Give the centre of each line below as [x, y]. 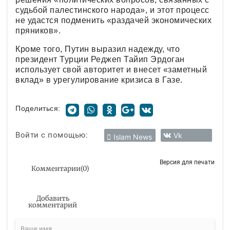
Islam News [133, 137]
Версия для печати [187, 162]
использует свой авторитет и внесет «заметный [111, 69]
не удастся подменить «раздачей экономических [113, 20]
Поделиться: [38, 108]
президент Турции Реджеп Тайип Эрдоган [100, 59]
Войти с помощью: [52, 135]
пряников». [39, 30]
